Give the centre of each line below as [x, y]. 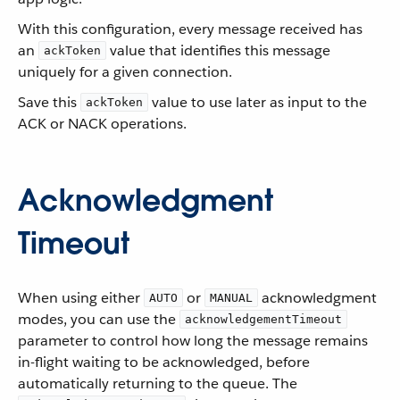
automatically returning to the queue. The [158, 383]
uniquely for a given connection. [125, 72]
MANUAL [231, 298]
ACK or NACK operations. [102, 124]
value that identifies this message [218, 50]
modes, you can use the [99, 319]
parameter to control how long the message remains [193, 341]
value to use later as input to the [258, 102]
